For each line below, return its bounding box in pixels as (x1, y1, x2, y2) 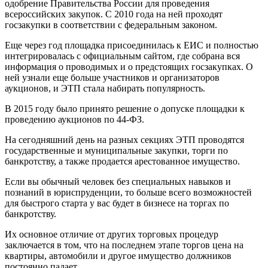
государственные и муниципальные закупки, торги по (5, 145, 228, 156)
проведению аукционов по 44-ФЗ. (5, 114, 144, 125)
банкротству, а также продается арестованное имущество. (5, 156, 240, 167)
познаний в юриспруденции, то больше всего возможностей (5, 187, 252, 198)
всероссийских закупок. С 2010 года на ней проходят (5, 9, 223, 20)
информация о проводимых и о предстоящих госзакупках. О (5, 62, 253, 72)
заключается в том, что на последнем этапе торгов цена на (5, 240, 243, 251)
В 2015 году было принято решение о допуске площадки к (5, 103, 245, 114)
